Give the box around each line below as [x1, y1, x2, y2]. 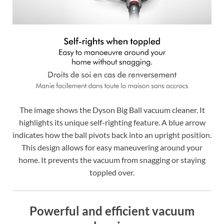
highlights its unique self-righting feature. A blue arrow [18, 117, 205, 127]
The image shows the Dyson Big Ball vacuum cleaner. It [19, 105, 205, 115]
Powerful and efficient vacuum [29, 203, 194, 218]
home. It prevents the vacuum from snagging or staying [18, 155, 205, 165]
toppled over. [89, 167, 134, 177]
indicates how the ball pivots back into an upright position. [12, 130, 211, 140]
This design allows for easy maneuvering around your [21, 142, 202, 152]
